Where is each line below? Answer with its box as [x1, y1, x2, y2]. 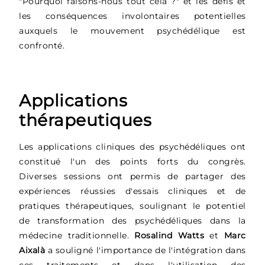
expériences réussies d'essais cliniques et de [19, 185, 246, 196]
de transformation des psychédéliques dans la [19, 215, 246, 226]
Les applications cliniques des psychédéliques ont [19, 141, 246, 152]
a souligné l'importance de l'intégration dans [47, 244, 246, 256]
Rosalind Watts [134, 230, 205, 241]
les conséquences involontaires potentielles [19, 10, 246, 21]
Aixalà [19, 244, 48, 256]
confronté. [19, 40, 65, 51]
